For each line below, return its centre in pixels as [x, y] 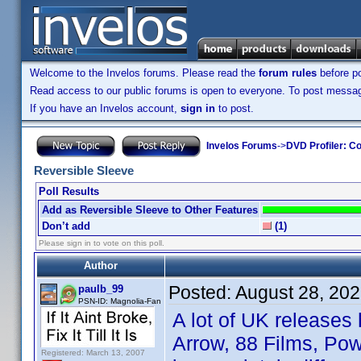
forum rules [288, 73]
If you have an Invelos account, [105, 108]
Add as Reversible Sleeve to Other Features [150, 210]
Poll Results [69, 191]
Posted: [202, 293]
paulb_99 [101, 289]
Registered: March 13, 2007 [93, 353]
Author [101, 266]
